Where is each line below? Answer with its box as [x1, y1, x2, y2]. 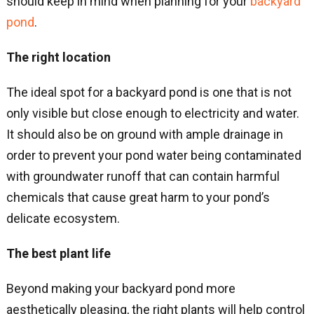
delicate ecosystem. [6, 210, 120, 226]
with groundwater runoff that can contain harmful [6, 168, 280, 184]
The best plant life [6, 245, 111, 261]
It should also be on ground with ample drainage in [6, 126, 283, 142]
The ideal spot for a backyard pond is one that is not [6, 84, 292, 100]
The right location [6, 49, 111, 64]
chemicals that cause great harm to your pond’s [6, 189, 270, 205]
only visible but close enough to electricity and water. [6, 105, 299, 121]
